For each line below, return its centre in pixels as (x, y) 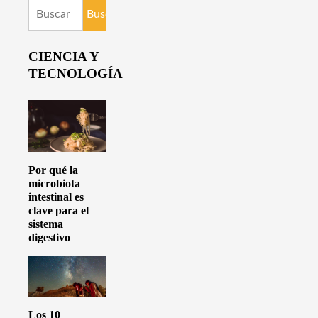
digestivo (49, 238)
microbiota (54, 184)
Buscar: (46, 7)
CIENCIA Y (64, 56)
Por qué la (53, 170)
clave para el (59, 211)
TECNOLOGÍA (76, 73)
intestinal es (56, 197)
